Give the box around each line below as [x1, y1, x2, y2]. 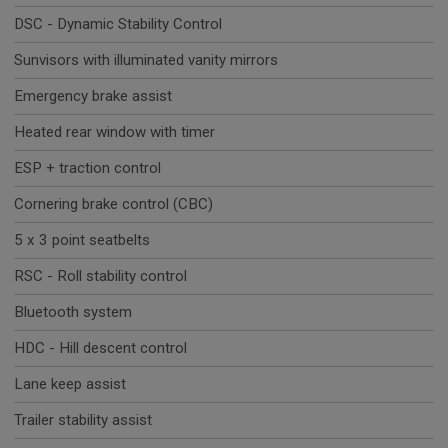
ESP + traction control [14, 159, 161, 178]
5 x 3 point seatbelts [14, 231, 150, 250]
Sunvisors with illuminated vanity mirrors [14, 51, 278, 70]
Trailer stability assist [14, 411, 152, 430]
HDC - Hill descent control [14, 339, 187, 358]
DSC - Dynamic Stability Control [14, 15, 222, 34]
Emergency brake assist [14, 87, 172, 106]
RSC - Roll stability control [14, 267, 187, 286]
